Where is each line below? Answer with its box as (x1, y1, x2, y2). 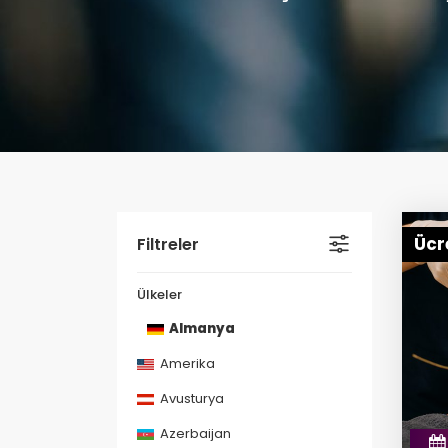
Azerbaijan (157, 424, 231, 443)
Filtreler (137, 233, 199, 256)
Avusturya (157, 389, 224, 408)
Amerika (157, 354, 215, 373)
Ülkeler (137, 285, 182, 304)
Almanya (167, 319, 235, 338)
